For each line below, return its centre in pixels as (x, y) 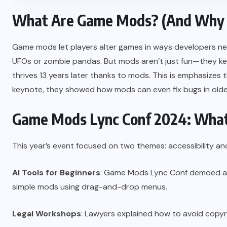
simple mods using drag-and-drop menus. (90, 187)
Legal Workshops (47, 214)
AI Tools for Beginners (56, 173)
